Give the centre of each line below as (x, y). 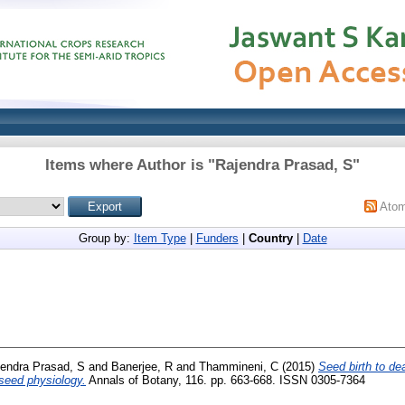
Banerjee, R (142, 366)
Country (270, 238)
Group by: (106, 238)
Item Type (160, 238)
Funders (217, 238)
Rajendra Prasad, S (284, 165)
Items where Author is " (130, 165)
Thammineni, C (239, 366)
